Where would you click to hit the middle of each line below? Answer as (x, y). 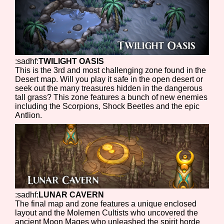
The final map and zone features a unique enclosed (106, 203)
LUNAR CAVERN (71, 194)
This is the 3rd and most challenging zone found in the (111, 70)
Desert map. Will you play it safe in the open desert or (109, 79)
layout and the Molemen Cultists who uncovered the (107, 212)
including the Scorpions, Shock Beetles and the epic (107, 106)
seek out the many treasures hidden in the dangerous (109, 88)
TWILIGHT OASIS (71, 61)
